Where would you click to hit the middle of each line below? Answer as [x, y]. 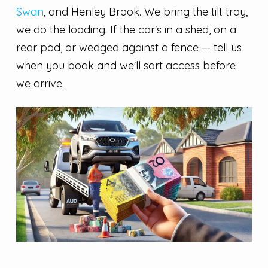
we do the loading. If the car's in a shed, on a [126, 30]
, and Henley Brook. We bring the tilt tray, [145, 12]
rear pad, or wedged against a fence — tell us [129, 48]
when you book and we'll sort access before [126, 66]
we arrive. [40, 84]
